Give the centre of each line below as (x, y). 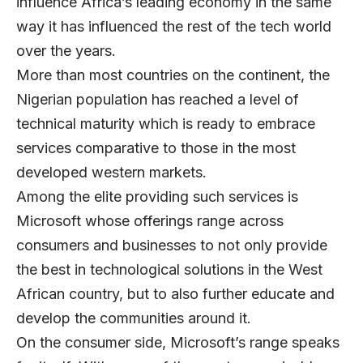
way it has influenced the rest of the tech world (174, 26)
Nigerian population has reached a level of (158, 99)
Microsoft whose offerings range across (150, 220)
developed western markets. (111, 172)
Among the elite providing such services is (157, 196)
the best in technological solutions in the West (169, 269)
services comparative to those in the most (156, 147)
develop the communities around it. (134, 318)
